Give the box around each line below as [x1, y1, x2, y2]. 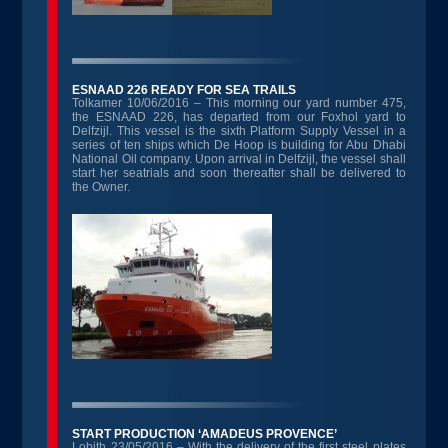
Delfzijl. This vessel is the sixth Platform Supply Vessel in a [72, 124, 406, 138]
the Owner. [72, 180, 131, 194]
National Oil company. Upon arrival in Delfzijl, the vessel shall [72, 152, 406, 166]
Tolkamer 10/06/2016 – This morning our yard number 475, [72, 96, 406, 110]
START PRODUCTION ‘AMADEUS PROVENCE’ [72, 427, 338, 441]
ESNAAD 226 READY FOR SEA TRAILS [72, 83, 297, 97]
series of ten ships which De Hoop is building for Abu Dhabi [72, 138, 406, 152]
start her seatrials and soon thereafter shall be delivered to [72, 166, 406, 180]
